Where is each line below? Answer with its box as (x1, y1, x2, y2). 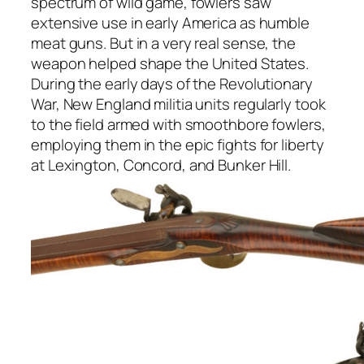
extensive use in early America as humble (31, 11, 310, 33)
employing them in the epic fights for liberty (31, 133, 324, 155)
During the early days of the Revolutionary (31, 72, 313, 94)
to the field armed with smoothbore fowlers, (31, 113, 326, 135)
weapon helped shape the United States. (31, 52, 310, 74)
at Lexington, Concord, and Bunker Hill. (31, 154, 292, 175)
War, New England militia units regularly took (31, 93, 326, 115)
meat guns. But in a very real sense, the (31, 32, 296, 54)
